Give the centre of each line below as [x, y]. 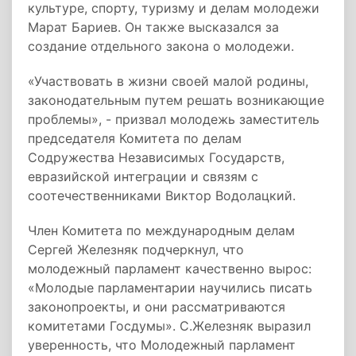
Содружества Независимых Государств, [156, 157]
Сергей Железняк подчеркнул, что [136, 250]
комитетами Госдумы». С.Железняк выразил [169, 326]
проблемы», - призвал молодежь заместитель [174, 119]
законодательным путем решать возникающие [176, 100]
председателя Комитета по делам [135, 138]
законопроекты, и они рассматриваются [157, 307]
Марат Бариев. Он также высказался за [153, 27]
